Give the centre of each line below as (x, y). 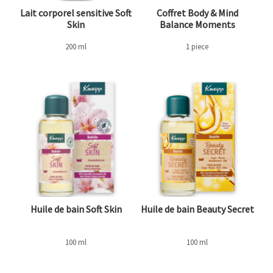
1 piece (197, 47)
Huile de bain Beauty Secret (197, 209)
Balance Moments (197, 25)
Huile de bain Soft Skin (76, 209)
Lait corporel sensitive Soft (76, 13)
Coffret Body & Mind (197, 13)
